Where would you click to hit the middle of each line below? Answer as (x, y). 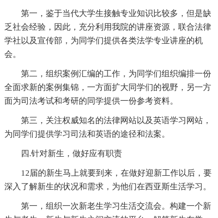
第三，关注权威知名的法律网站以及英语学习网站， (116, 121)
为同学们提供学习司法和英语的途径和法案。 (87, 134)
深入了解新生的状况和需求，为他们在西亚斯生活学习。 (108, 187)
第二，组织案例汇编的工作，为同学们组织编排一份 (116, 74)
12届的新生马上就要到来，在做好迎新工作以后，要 (116, 173)
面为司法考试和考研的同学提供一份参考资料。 (91, 101)
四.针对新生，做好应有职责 (71, 154)
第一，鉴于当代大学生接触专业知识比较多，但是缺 (116, 14)
